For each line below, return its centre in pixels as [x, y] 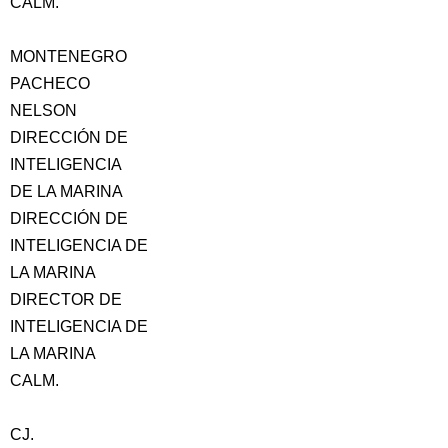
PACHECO [50, 83]
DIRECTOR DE [66, 299]
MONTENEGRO [68, 56]
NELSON [43, 110]
